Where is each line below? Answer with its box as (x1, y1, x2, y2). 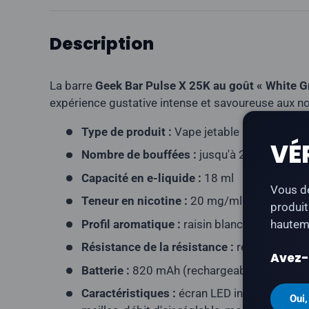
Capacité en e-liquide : (81, 170, 201, 185)
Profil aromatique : (81, 217, 181, 231)
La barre (50, 78, 95, 92)
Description (50, 31, 154, 56)
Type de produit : (81, 124, 172, 139)
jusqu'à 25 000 (196, 148, 276, 162)
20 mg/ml (187, 194, 242, 208)
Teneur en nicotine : (81, 194, 188, 208)
